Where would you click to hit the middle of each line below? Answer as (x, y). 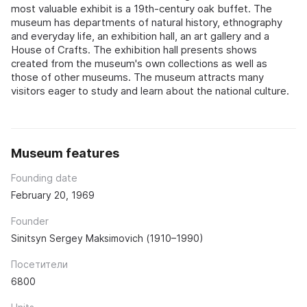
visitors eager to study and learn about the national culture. (150, 91)
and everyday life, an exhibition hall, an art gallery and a (140, 36)
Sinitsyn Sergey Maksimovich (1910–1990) (107, 238)
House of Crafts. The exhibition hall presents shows (134, 50)
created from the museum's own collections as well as (139, 64)
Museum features (65, 153)
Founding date (44, 178)
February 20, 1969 (53, 195)
